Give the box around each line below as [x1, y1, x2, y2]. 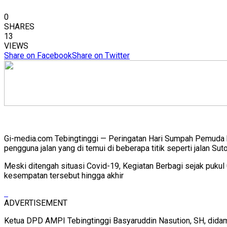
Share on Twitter [72, 50, 130, 60]
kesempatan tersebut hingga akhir [4, 170, 124, 180]
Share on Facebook [4, 50, 72, 60]
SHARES [4, 21, 34, 31]
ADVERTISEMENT [4, 198, 67, 208]
